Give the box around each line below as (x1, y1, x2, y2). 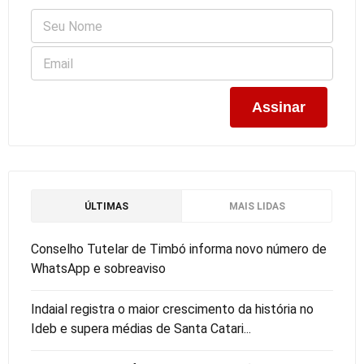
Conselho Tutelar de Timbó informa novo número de (31, 241, 327, 258)
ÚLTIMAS (84, 201, 128, 213)
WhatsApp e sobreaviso (31, 261, 166, 277)
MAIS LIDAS (228, 201, 285, 213)
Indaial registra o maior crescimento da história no (31, 301, 314, 318)
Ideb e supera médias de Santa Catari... (31, 321, 251, 337)
